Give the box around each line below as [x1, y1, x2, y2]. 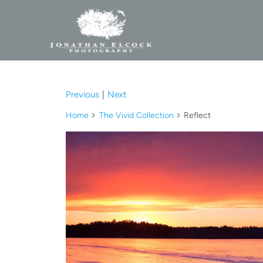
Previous [66, 89, 99, 100]
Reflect [181, 110, 211, 120]
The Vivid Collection [99, 110, 174, 120]
